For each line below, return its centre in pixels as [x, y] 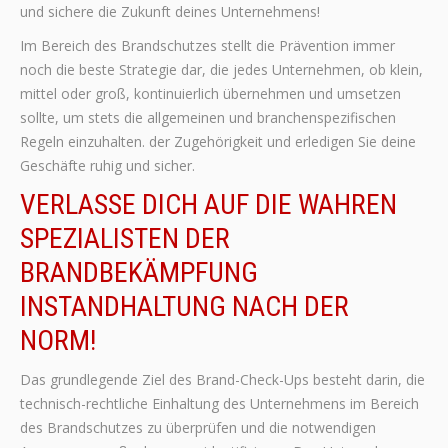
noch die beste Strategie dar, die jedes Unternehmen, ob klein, [221, 69]
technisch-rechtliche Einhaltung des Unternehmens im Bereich [219, 403]
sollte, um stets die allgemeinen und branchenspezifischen [208, 117]
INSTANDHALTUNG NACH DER [184, 306]
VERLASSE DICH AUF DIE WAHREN [208, 204]
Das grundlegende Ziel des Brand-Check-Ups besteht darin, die [222, 379]
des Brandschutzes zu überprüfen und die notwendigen [198, 427]
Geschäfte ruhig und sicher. [107, 165]
